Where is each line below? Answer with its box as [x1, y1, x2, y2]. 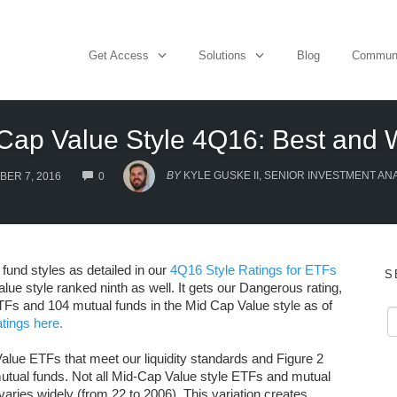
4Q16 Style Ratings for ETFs [170, 262, 337, 277]
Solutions [198, 48, 246, 62]
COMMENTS [103, 162, 166, 175]
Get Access [88, 48, 149, 62]
